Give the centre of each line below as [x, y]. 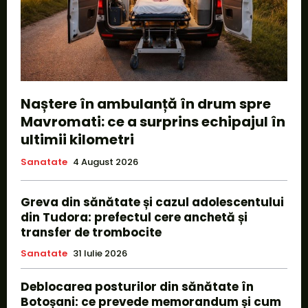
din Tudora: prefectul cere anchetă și [134, 217]
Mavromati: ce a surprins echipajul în [153, 121]
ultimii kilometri [77, 139]
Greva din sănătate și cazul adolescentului [152, 202]
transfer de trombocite [91, 232]
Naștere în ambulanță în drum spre [146, 103]
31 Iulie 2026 [100, 253]
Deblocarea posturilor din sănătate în [137, 286]
